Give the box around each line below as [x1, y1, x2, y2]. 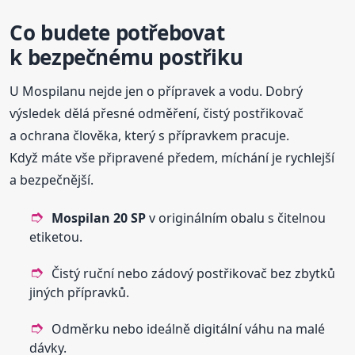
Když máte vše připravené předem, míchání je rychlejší [10, 149, 335, 167]
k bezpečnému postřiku [10, 43, 243, 72]
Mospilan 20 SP [52, 209, 147, 227]
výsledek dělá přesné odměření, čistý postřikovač [10, 105, 304, 123]
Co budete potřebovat [10, 18, 225, 48]
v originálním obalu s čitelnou [146, 209, 326, 227]
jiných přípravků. [29, 284, 130, 302]
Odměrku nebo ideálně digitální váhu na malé [52, 320, 326, 338]
